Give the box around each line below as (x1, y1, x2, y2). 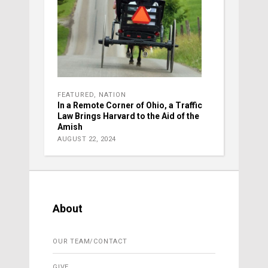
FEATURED (57, 91, 94, 99)
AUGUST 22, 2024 (57, 135, 116, 144)
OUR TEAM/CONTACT (53, 237, 127, 246)
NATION (99, 91, 126, 99)
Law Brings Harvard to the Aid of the (57, 111, 199, 121)
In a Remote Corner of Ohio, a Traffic (57, 100, 202, 111)
